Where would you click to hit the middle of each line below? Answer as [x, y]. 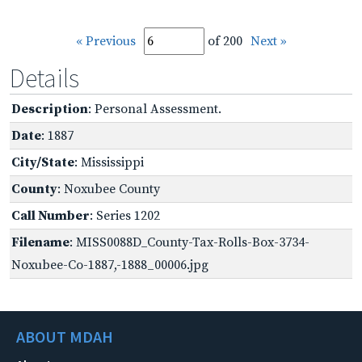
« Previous [105, 41]
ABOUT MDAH [65, 336]
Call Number [51, 215]
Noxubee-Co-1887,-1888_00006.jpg [110, 265]
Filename [40, 242]
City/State [43, 162]
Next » [268, 41]
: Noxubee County [109, 189]
